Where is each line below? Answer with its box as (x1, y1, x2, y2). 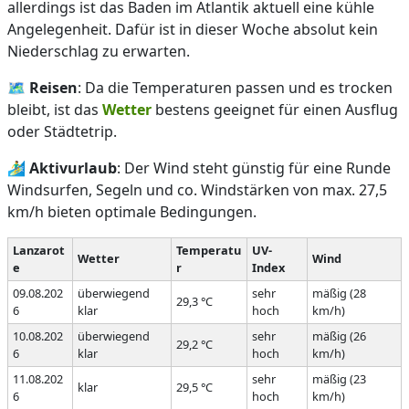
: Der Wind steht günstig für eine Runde (117, 158, 391, 178)
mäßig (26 (311, 328, 366, 344)
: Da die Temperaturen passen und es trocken (78, 78, 393, 98)
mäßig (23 (311, 371, 366, 387)
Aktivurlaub (29, 158, 117, 178)
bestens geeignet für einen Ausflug (152, 100, 398, 120)
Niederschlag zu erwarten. (7, 41, 190, 61)
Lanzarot (12, 242, 65, 258)
